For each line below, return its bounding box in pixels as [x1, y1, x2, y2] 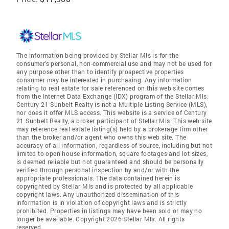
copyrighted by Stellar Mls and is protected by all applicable [16, 181, 193, 190]
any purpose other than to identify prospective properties [16, 67, 184, 76]
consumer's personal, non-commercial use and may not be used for [16, 59, 212, 67]
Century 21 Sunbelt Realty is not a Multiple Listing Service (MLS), [16, 100, 208, 108]
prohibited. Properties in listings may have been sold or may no [16, 206, 202, 215]
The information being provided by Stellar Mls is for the [16, 51, 179, 59]
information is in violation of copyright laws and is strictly [16, 198, 187, 207]
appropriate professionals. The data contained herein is [16, 173, 180, 182]
